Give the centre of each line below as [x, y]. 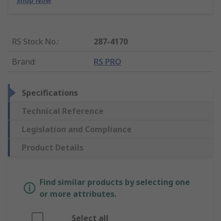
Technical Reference [63, 111]
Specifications [50, 93]
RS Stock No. [35, 42]
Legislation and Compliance [77, 129]
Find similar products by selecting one [115, 182]
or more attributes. [78, 194]
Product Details [53, 148]
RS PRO [108, 62]
